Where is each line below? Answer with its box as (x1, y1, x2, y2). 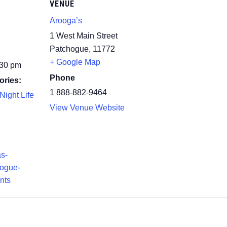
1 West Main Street (50, 31, 118, 41)
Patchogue (50, 45, 89, 54)
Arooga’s (50, 16, 82, 25)
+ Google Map (50, 58, 100, 67)
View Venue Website (50, 103, 125, 112)
